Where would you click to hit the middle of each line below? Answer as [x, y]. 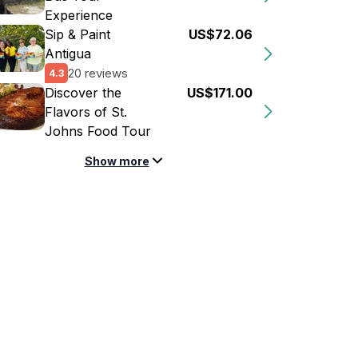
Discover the [83, 93]
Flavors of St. [86, 112]
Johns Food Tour [98, 131]
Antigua [68, 54]
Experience [79, 15]
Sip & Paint [78, 34]
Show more [117, 161]
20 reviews [98, 73]
